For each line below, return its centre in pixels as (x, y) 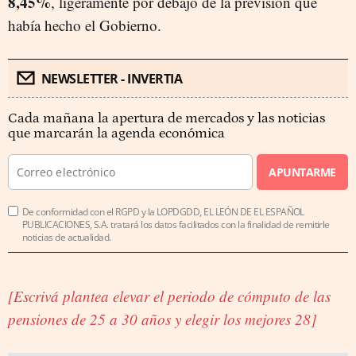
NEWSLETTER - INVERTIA (111, 79)
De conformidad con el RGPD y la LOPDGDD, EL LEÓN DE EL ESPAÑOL (163, 212)
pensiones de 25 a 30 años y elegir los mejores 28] (162, 319)
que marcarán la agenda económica (116, 133)
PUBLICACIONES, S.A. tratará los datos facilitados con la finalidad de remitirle (176, 224)
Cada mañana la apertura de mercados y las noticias (166, 118)
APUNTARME (302, 172)
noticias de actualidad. (67, 237)
